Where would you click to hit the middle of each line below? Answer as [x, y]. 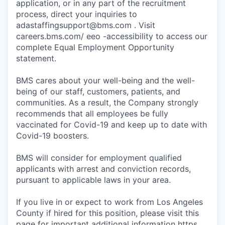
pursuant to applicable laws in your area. [93, 180]
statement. [36, 58]
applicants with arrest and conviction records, [103, 168]
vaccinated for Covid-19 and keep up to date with [111, 124]
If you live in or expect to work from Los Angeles [109, 202]
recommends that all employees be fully [92, 113]
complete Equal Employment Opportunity [95, 47]
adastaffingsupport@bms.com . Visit [86, 25]
